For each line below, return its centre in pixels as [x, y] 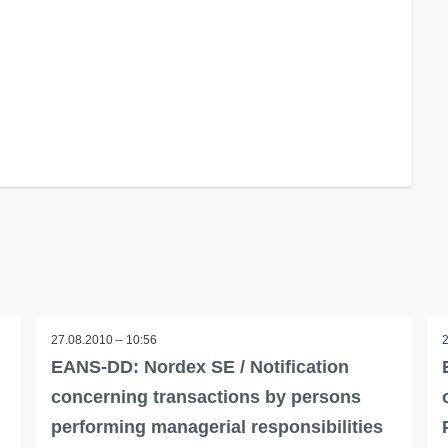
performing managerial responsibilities [216, 427]
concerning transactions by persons [205, 397]
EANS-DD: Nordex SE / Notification [199, 367]
